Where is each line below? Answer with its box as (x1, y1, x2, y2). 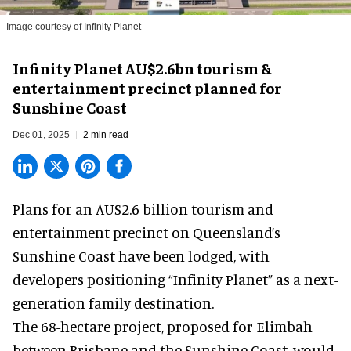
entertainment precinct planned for (13, 78, 282, 98)
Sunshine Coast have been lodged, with (13, 247, 270, 266)
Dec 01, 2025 (13, 129, 70, 141)
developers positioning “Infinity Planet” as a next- (13, 270, 338, 289)
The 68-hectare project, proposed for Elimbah (13, 317, 313, 336)
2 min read (83, 129, 128, 141)
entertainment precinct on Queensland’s (13, 223, 280, 242)
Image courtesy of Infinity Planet (6, 21, 141, 33)
